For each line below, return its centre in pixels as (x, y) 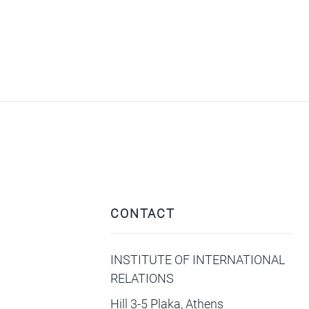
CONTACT (143, 214)
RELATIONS (142, 279)
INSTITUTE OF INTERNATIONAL (198, 260)
